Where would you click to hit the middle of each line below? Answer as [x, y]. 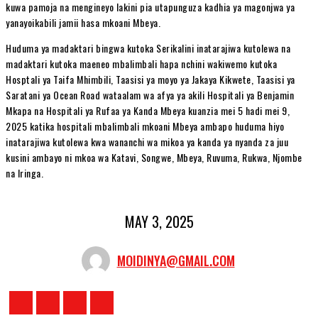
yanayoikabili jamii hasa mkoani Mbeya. [83, 22]
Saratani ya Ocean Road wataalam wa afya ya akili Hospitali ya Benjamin [150, 94]
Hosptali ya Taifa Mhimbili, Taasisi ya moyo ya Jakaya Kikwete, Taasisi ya [150, 79]
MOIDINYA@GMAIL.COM [176, 261]
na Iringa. [24, 172]
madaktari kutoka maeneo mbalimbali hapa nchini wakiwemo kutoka [141, 63]
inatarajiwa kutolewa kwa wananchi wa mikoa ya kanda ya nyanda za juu [147, 141]
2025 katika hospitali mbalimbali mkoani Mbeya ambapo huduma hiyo [145, 126]
